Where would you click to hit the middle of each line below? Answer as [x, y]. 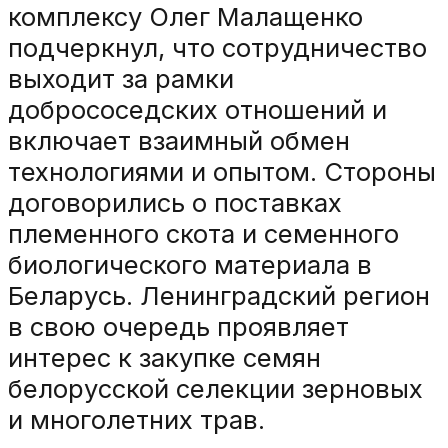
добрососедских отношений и [197, 109]
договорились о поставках [175, 202]
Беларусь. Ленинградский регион [219, 295]
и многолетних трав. [136, 419]
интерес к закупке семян [164, 357]
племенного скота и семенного [203, 233]
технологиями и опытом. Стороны [222, 171]
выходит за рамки [121, 78]
